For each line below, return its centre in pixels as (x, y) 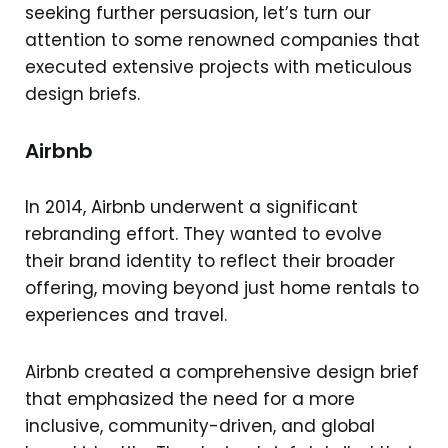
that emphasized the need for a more (190, 398)
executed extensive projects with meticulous (218, 66)
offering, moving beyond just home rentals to (222, 287)
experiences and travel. (128, 314)
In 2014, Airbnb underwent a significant (191, 206)
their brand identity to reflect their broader (210, 260)
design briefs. (82, 93)
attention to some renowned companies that (222, 39)
